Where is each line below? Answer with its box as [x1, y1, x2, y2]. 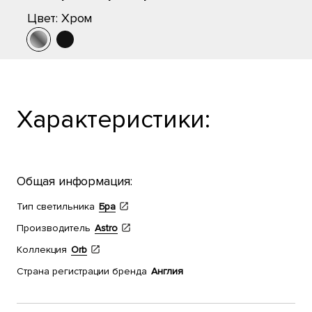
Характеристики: [17, 104, 210, 135]
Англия [151, 265, 183, 277]
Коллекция [17, 244, 67, 256]
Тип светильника [17, 201, 95, 212]
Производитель [17, 222, 91, 234]
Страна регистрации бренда [17, 265, 147, 277]
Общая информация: [17, 173, 132, 189]
